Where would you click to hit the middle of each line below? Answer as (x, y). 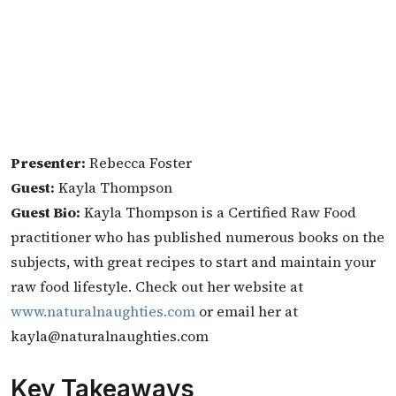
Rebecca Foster (139, 163)
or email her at (247, 311)
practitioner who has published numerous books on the (198, 237)
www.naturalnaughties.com (103, 311)
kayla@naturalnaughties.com (110, 336)
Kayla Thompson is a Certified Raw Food (218, 212)
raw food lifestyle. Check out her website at (157, 286)
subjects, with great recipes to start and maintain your (193, 262)
